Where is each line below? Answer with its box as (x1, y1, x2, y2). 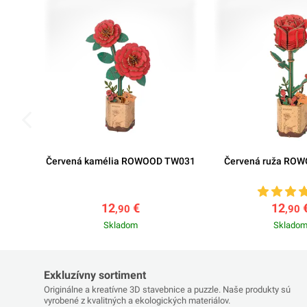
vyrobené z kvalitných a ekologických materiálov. (44, 295, 230, 306)
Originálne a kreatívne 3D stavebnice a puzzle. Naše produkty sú (44, 284, 291, 295)
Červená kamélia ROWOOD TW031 (46, 155, 195, 167)
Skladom (103, 220, 138, 231)
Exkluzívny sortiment (44, 268, 146, 282)
